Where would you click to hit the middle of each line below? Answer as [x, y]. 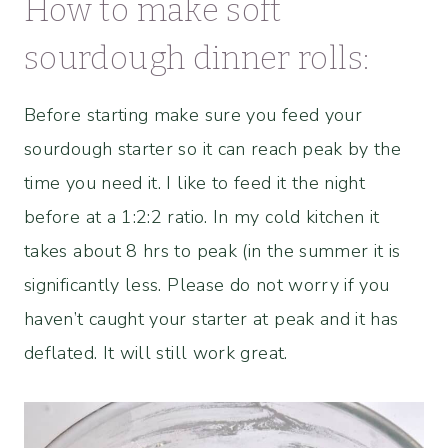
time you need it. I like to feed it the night [195, 182]
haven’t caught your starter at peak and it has [211, 318]
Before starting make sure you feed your [193, 114]
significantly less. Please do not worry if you [207, 284]
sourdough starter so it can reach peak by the [213, 148]
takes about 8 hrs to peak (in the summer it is [212, 250]
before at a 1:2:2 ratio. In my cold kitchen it [202, 216]
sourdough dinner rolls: [197, 57]
